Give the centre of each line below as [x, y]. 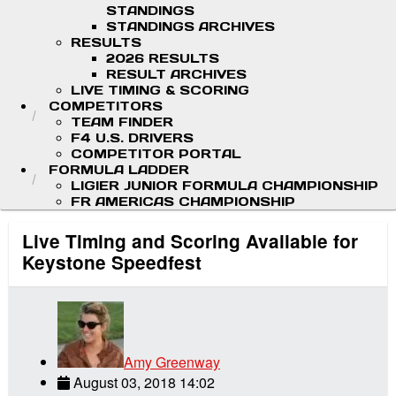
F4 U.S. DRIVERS [132, 138]
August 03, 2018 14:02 [144, 383]
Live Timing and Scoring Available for [190, 241]
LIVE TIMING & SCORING [160, 90]
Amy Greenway [172, 362]
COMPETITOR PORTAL [156, 154]
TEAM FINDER [122, 122]
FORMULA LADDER [119, 170]
